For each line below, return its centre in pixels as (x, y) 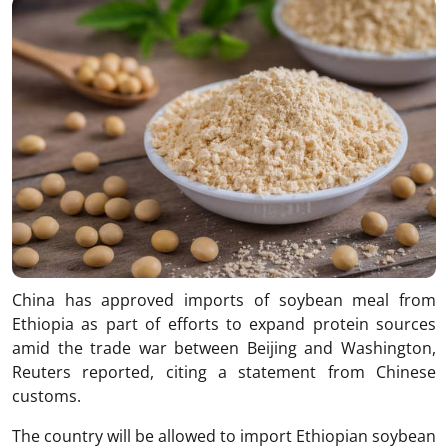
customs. (46, 395)
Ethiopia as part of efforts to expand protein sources (224, 323)
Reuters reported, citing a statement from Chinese (224, 371)
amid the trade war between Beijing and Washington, (224, 347)
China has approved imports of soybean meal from (224, 299)
